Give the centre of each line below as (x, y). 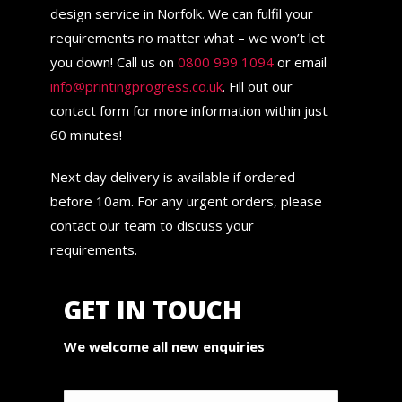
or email (300, 61)
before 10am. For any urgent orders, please (186, 201)
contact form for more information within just (188, 110)
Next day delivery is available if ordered (172, 176)
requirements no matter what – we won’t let (187, 37)
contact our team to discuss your (152, 225)
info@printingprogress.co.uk (136, 86)
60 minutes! (86, 134)
